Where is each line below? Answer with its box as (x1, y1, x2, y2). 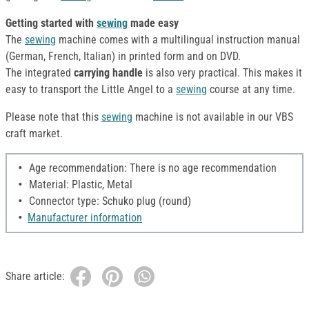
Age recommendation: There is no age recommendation (26, 161, 277, 175)
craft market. (6, 127, 63, 141)
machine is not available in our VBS (132, 110, 293, 124)
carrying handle (71, 66, 143, 80)
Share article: (6, 270, 65, 283)
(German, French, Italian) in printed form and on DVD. (6, 50, 241, 63)
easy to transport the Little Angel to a (6, 83, 176, 97)
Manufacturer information (28, 211, 142, 225)
